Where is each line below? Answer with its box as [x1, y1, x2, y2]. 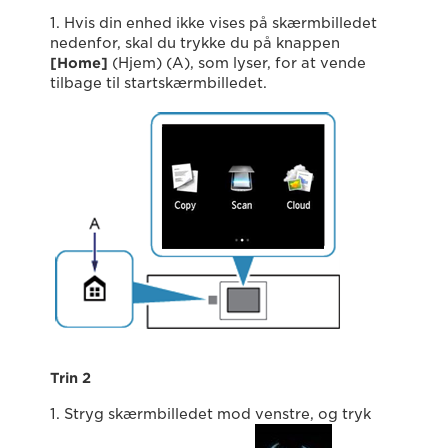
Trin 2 [50, 370, 91, 386]
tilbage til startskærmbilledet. [50, 75, 267, 91]
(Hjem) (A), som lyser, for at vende [108, 55, 366, 71]
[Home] [50, 55, 108, 71]
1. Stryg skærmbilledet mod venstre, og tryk [50, 406, 371, 422]
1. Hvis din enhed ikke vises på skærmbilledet [50, 15, 377, 31]
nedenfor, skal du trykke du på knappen [50, 35, 340, 51]
